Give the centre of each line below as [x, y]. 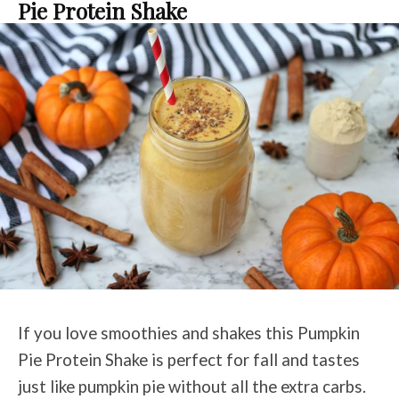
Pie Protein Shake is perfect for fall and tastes [189, 359]
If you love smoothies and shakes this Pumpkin [189, 333]
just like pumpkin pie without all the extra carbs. [192, 386]
